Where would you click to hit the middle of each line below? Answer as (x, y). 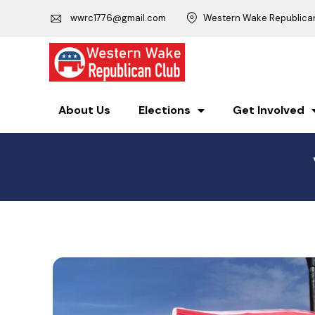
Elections (165, 110)
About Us (84, 110)
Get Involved (269, 110)
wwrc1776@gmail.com (118, 18)
